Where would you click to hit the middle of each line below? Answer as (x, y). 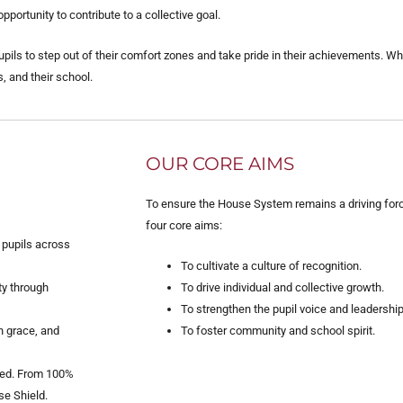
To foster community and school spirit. (278, 330)
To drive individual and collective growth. (282, 287)
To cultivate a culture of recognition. (271, 265)
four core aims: (184, 225)
